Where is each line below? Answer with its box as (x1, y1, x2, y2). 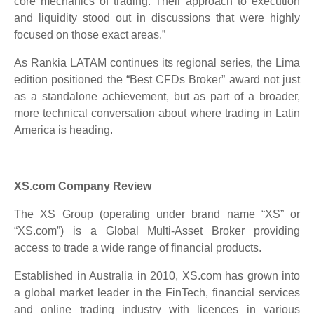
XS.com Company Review (14, 179, 151, 192)
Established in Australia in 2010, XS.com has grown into (14, 269, 300, 282)
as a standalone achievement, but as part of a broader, (14, 90, 300, 102)
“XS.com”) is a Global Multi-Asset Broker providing (14, 224, 300, 237)
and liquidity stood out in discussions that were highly (14, 11, 300, 24)
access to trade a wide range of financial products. (14, 241, 261, 254)
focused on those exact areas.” (14, 28, 165, 41)
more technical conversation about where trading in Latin (14, 107, 300, 119)
